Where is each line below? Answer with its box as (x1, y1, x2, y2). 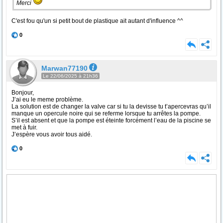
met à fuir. (11, 124, 37, 131)
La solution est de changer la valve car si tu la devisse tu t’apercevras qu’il (11, 103, 211, 110)
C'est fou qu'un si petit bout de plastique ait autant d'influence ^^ (11, 17, 183, 24)
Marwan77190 (41, 64, 88, 72)
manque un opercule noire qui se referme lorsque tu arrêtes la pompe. (11, 110, 201, 117)
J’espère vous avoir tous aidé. (11, 131, 92, 138)
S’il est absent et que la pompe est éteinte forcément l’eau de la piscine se (11, 117, 211, 124)
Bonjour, (11, 89, 34, 96)
